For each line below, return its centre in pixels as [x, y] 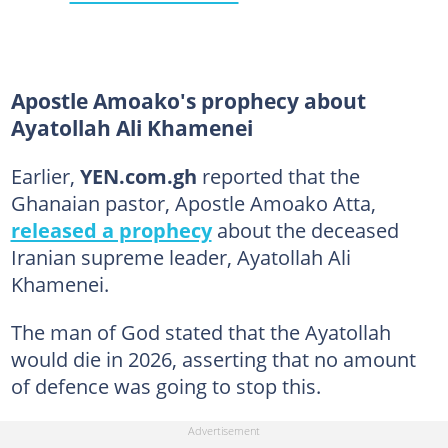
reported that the [278, 176]
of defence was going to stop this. [165, 386]
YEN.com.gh [138, 176]
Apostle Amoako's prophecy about [188, 101]
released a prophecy [111, 230]
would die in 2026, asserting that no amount [213, 359]
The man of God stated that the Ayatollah [200, 332]
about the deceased [305, 230]
